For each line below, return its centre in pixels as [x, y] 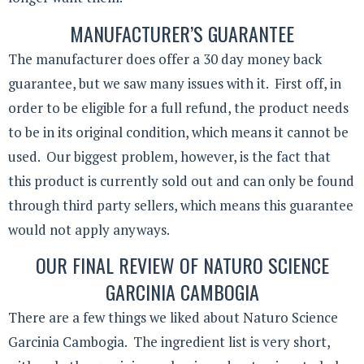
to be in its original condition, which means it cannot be [178, 132]
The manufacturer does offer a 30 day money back [165, 58]
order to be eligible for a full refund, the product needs [178, 107]
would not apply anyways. [89, 229]
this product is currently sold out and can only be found [181, 180]
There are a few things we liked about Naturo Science [173, 318]
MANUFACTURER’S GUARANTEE [182, 33]
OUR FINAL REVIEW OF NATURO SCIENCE [182, 265]
